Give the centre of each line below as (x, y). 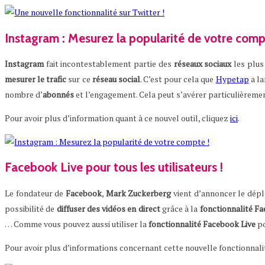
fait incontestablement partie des (109, 63)
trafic (56, 79)
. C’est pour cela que (178, 79)
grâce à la (180, 208)
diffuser (71, 208)
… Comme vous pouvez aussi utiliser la (77, 224)
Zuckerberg (150, 193)
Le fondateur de (35, 193)
